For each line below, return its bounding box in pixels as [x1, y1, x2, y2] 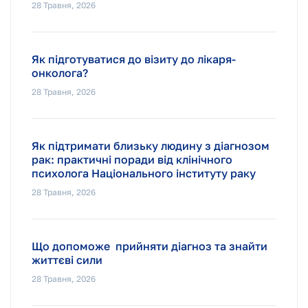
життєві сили [32, 252, 102, 267]
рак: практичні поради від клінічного [32, 152, 232, 166]
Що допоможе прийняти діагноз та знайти [32, 239, 270, 253]
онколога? [32, 65, 88, 80]
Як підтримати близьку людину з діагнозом [32, 138, 269, 153]
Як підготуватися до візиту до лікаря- [32, 52, 236, 66]
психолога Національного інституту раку [32, 166, 256, 180]
